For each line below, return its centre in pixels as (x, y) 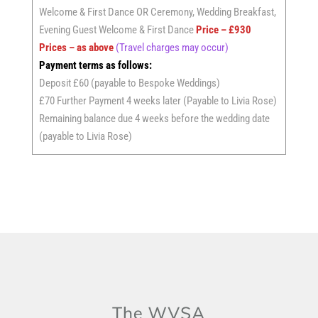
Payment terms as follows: (95, 65)
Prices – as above (77, 48)
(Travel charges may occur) (172, 48)
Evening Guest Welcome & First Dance (117, 30)
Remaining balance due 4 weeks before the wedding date (154, 119)
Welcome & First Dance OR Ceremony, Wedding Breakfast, (157, 12)
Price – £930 (223, 30)
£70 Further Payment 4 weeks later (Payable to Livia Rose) (158, 101)
